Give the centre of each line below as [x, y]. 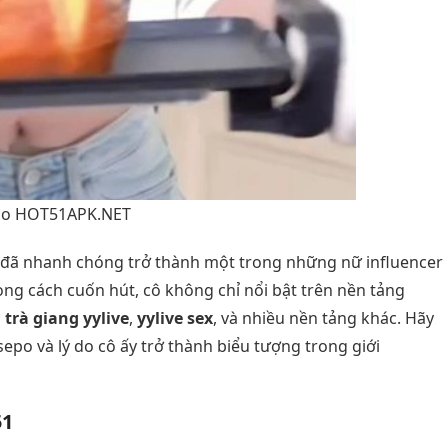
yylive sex [175, 317]
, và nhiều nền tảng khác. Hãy [323, 317]
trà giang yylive [67, 317]
